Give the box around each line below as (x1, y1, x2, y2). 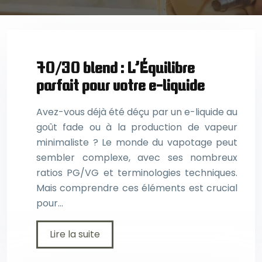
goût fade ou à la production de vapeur (36, 120, 237, 134)
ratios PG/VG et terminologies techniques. (36, 166, 237, 180)
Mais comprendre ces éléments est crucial (36, 181, 237, 195)
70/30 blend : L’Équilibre (36, 58, 195, 77)
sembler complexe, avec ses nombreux (36, 150, 237, 164)
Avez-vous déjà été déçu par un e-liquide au (36, 105, 237, 119)
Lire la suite (50, 227, 100, 241)
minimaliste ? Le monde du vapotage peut (36, 135, 237, 149)
